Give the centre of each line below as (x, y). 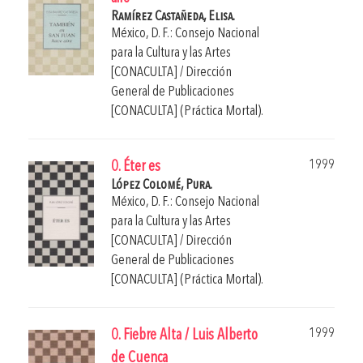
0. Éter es (136, 167)
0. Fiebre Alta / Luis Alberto (184, 335)
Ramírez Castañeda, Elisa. (173, 16)
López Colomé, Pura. (162, 185)
